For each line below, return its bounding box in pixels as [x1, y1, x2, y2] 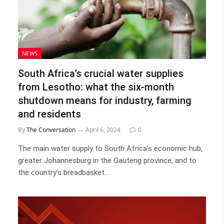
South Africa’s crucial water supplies [18, 67, 183, 79]
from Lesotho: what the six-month [18, 81, 174, 93]
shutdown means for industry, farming [18, 94, 191, 106]
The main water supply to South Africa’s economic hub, [18, 144, 202, 153]
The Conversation [26, 125, 75, 134]
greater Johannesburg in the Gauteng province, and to [18, 156, 196, 165]
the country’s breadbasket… [18, 168, 109, 177]
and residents [18, 108, 81, 120]
